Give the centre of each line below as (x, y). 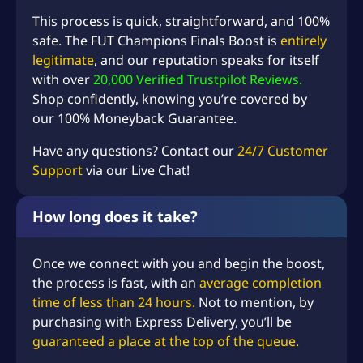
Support (58, 170)
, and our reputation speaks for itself (207, 60)
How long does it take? (115, 216)
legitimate (63, 60)
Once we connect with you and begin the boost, (179, 263)
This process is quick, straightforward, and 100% (181, 21)
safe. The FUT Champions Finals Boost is (156, 40)
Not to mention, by (254, 302)
